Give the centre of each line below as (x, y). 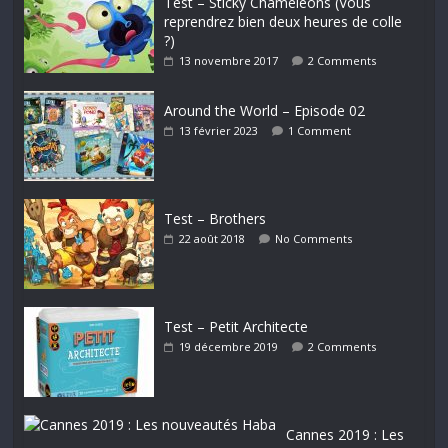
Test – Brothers (215, 219)
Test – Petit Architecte (236, 327)
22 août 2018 (212, 239)
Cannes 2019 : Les (345, 435)
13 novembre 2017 (229, 61)
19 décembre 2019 (229, 347)
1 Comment (320, 131)
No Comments (314, 239)
